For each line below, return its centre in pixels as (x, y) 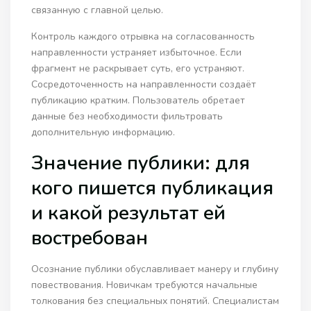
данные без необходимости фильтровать (127, 117)
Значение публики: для (141, 163)
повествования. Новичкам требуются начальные (145, 285)
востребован (90, 238)
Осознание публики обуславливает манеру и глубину (155, 269)
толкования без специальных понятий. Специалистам (155, 301)
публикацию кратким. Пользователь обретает (138, 101)
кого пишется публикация (153, 188)
